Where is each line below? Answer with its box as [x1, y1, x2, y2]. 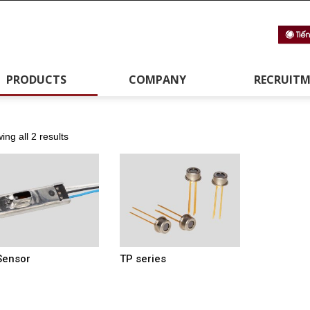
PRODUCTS [6, 72, 66, 87]
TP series [119, 253, 166, 266]
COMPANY [128, 72, 186, 87]
